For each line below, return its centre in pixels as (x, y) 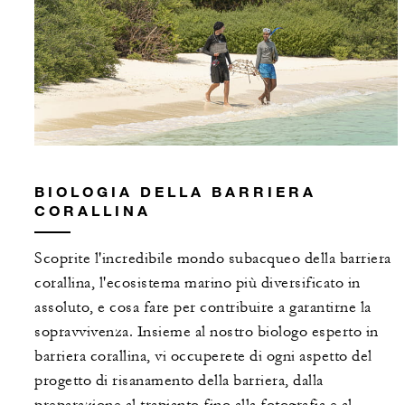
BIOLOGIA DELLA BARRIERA (175, 191)
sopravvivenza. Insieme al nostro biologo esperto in (207, 331)
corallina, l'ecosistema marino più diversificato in (198, 283)
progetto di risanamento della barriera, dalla (179, 380)
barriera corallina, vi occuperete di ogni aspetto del (203, 356)
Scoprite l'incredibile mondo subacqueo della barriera (213, 258)
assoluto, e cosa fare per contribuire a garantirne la (203, 307)
